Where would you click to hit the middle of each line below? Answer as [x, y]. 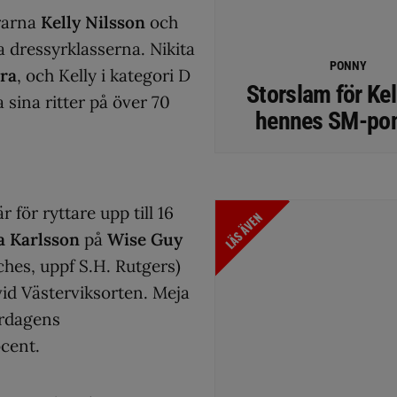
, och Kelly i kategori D [104, 75]
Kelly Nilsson [93, 22]
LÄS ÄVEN [244, 230]
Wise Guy [145, 239]
